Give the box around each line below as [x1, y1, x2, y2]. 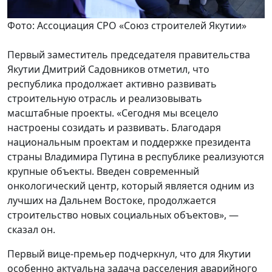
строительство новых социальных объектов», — [7, 208, 239, 222]
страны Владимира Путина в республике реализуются [7, 150, 264, 164]
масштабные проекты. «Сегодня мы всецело [7, 106, 219, 120]
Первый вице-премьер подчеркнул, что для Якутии [7, 247, 251, 261]
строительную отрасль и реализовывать [7, 92, 202, 106]
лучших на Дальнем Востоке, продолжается [7, 194, 216, 208]
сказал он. [7, 223, 55, 237]
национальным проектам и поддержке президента [7, 135, 251, 149]
